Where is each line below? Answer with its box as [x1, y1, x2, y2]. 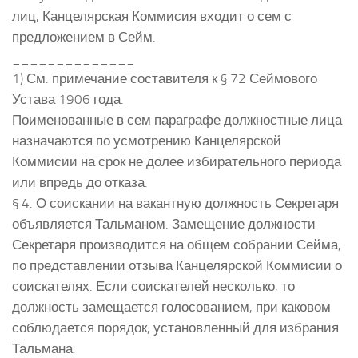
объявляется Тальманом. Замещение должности [12, 215, 316, 232]
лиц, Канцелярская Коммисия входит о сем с [12, 7, 292, 24]
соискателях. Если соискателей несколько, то [12, 277, 295, 294]
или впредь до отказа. [12, 173, 148, 190]
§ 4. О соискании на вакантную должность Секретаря [12, 194, 339, 211]
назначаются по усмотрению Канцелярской [12, 132, 281, 149]
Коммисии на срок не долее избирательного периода [12, 153, 341, 169]
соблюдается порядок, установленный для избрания [12, 319, 339, 336]
